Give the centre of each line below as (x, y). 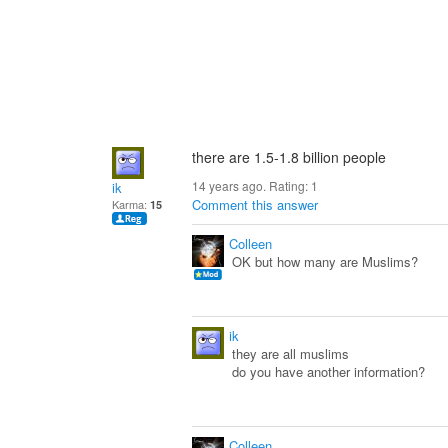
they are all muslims (290, 353)
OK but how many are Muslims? (325, 261)
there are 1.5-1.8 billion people (289, 157)
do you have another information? (328, 371)
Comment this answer (255, 204)
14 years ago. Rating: (251, 185)
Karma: (131, 204)
